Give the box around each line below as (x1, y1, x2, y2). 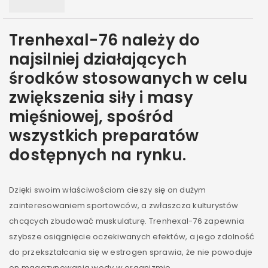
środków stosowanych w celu (9, 67, 248, 89)
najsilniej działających (9, 48, 187, 70)
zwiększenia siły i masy (9, 86, 193, 108)
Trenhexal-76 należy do (9, 29, 200, 51)
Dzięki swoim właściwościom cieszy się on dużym (9, 184, 206, 196)
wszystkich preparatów (9, 124, 199, 147)
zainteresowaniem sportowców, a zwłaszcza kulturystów (9, 199, 238, 211)
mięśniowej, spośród (9, 105, 173, 127)
